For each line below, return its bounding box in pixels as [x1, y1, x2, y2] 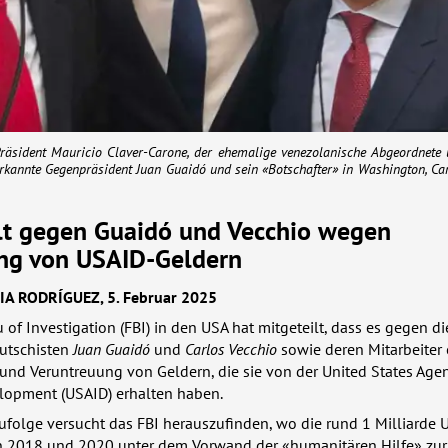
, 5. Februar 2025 [100, 287, 217, 307]
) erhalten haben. [108, 383, 223, 403]
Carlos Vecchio [185, 339, 277, 359]
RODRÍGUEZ [18, 287, 100, 307]
